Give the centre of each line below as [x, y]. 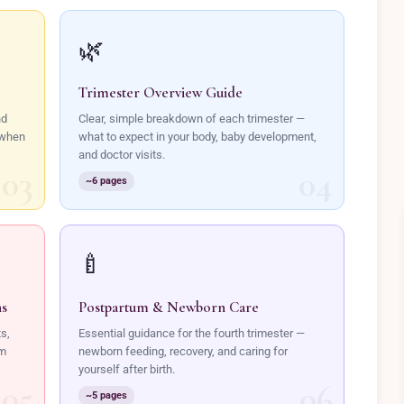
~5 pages [106, 395]
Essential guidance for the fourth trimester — [192, 333]
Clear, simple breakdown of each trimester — [192, 119]
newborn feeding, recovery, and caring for [183, 351]
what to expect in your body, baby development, [197, 137]
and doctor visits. [122, 155]
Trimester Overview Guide [161, 92]
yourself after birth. [127, 369]
